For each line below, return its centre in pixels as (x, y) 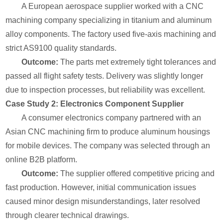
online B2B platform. (42, 160)
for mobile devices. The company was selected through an (108, 146)
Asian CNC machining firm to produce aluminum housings (108, 132)
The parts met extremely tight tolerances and (137, 62)
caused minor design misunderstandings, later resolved (103, 201)
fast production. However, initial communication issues (101, 187)
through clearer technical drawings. (67, 215)
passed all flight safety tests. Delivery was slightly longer (105, 76)
